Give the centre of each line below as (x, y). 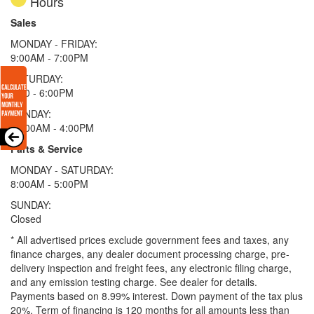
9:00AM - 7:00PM (49, 57)
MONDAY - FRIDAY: (54, 43)
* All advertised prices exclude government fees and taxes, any (150, 239)
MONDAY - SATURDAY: (62, 169)
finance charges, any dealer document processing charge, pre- (150, 253)
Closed (26, 218)
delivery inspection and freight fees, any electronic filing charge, (151, 267)
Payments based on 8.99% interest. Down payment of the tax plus (157, 295)
